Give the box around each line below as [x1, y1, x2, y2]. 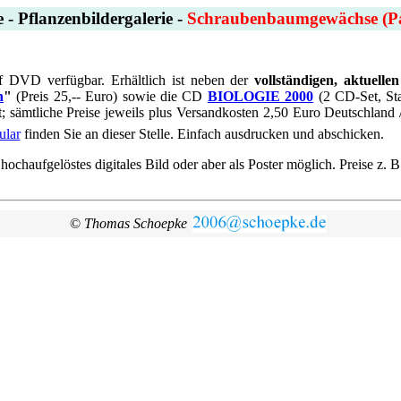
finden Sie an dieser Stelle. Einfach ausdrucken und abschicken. [20, 126, 384, 141]
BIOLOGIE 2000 [207, 89, 314, 104]
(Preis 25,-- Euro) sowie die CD [11, 89, 208, 104]
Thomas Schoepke [83, 216, 187, 231]
